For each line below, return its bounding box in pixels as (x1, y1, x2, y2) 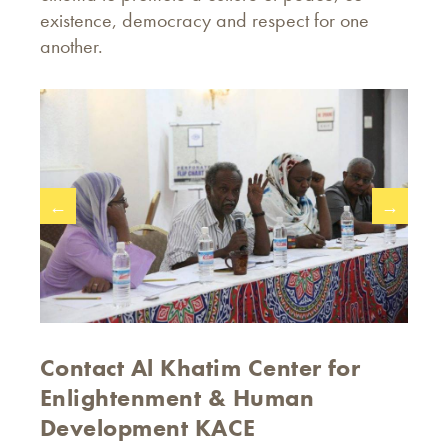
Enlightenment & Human (40, 382, 315, 414)
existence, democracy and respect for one (40, 7, 369, 33)
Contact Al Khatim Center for (40, 352, 361, 384)
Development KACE (40, 412, 256, 444)
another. (40, 33, 103, 59)
